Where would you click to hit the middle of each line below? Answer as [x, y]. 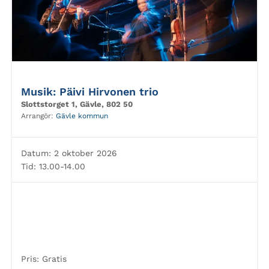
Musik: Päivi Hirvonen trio [90, 92]
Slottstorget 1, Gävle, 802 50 [77, 104]
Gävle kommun [82, 116]
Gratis [53, 259]
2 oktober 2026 [84, 153]
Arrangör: [38, 116]
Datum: [36, 153]
